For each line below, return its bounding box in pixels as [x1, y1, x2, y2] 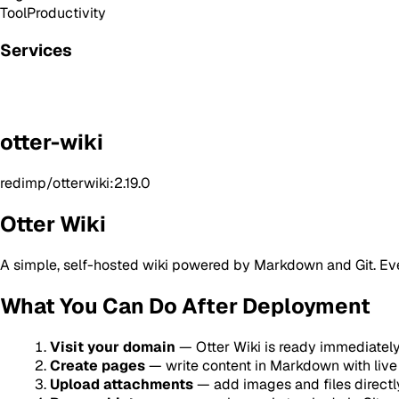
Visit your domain [50, 337, 175, 356]
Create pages [50, 355, 145, 375]
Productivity [27, 3, 106, 22]
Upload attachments [50, 374, 193, 394]
